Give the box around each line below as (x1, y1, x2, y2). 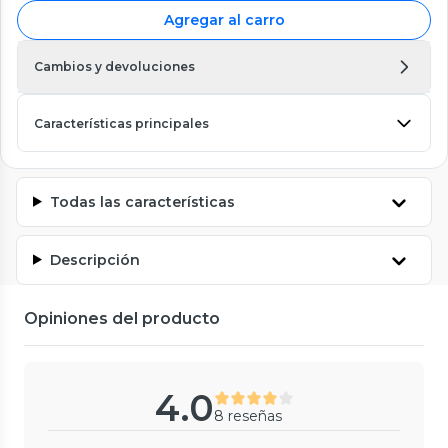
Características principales (34, 115, 209, 131)
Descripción (49, 250, 140, 269)
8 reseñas (213, 406, 282, 425)
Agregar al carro (163, 10, 285, 29)
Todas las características (49, 192, 235, 211)
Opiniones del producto (24, 308, 220, 328)
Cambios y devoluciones (34, 58, 195, 74)
